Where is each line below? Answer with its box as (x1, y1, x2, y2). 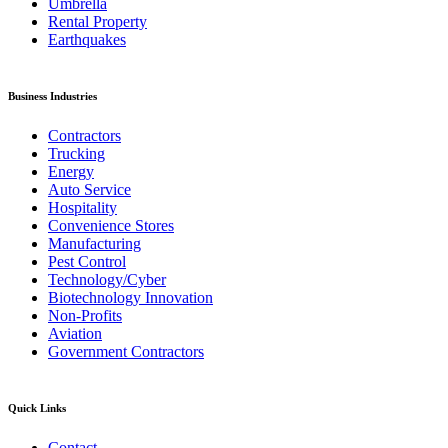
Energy (48, 163, 94, 181)
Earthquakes (48, 31, 126, 49)
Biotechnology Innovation (48, 289, 213, 307)
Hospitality (48, 199, 117, 217)
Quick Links (8, 402, 66, 415)
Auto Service (48, 181, 131, 199)
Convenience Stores (48, 217, 174, 235)
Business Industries (8, 90, 97, 103)
